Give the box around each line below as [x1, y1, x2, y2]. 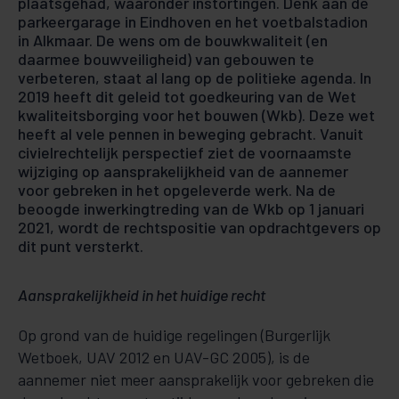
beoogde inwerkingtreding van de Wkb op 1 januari [18, 199, 364, 218]
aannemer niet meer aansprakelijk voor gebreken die [18, 370, 374, 389]
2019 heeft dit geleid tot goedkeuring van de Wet [18, 86, 356, 106]
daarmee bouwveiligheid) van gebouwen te [18, 49, 314, 69]
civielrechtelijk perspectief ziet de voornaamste [18, 142, 352, 162]
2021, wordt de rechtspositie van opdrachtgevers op [18, 217, 381, 237]
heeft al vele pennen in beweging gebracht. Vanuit [18, 124, 363, 143]
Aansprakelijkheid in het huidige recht [18, 285, 265, 305]
